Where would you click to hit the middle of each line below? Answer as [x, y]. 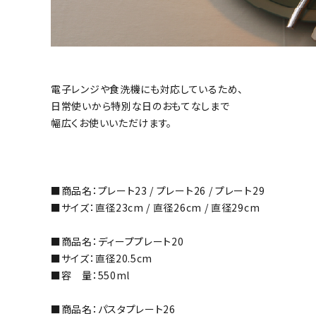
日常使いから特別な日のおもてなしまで [140, 106]
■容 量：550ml [90, 275]
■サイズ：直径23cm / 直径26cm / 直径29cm [156, 208]
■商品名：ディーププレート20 [117, 242]
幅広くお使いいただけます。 [112, 123]
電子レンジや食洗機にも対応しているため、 [147, 89]
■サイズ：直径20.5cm [102, 259]
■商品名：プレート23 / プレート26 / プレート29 [158, 191]
